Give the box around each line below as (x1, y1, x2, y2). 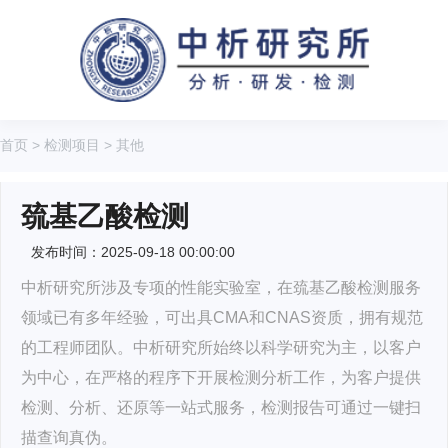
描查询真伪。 (21, 429, 117, 446)
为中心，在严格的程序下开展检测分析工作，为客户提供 (21, 369, 421, 386)
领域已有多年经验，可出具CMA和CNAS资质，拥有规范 (21, 309, 423, 326)
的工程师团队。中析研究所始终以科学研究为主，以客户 (21, 339, 421, 356)
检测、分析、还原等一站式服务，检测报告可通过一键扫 (21, 399, 421, 416)
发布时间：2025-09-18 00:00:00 (31, 244, 235, 260)
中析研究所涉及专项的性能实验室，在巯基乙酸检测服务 (21, 279, 421, 296)
